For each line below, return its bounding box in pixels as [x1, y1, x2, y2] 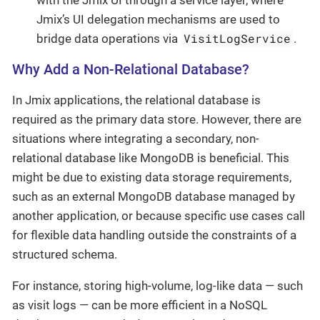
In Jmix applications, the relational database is [12, 93, 261, 107]
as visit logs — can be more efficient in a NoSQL [12, 298, 267, 312]
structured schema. [12, 247, 117, 261]
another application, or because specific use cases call [12, 209, 305, 223]
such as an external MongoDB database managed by [12, 189, 295, 204]
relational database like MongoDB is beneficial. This [12, 151, 289, 165]
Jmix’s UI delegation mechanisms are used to [36, 12, 280, 26]
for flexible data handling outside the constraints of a [12, 228, 296, 242]
